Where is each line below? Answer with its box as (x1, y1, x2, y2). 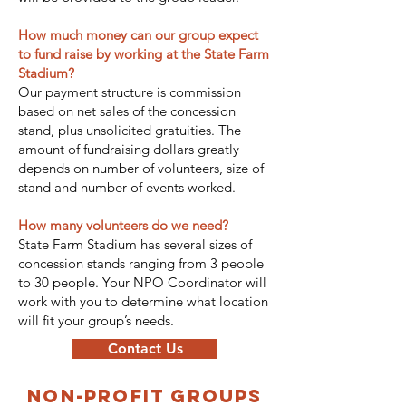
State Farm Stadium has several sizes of (18, 236, 252, 253)
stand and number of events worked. (18, 179, 236, 196)
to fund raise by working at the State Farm (18, 45, 269, 63)
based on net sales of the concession (18, 102, 236, 120)
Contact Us (107, 340, 183, 357)
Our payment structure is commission (18, 83, 241, 101)
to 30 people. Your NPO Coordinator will (18, 274, 266, 291)
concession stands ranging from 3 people (18, 255, 264, 272)
